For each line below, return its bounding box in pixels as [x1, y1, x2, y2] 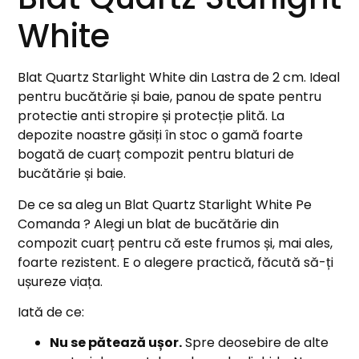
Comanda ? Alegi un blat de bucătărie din [18, 214, 280, 233]
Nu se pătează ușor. [50, 333, 183, 353]
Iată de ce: [18, 302, 85, 321]
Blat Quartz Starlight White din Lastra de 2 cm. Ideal [18, 68, 341, 87]
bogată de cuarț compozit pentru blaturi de [18, 145, 295, 164]
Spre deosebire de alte [182, 333, 329, 353]
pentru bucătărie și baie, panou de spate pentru [18, 87, 322, 107]
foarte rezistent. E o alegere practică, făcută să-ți [18, 252, 334, 272]
